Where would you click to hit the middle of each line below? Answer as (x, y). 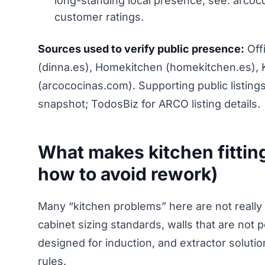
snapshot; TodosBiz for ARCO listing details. (149, 104)
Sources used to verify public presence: (141, 49)
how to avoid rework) (128, 174)
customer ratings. (99, 17)
